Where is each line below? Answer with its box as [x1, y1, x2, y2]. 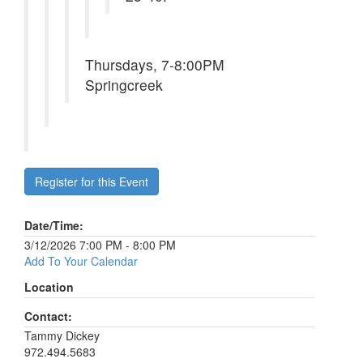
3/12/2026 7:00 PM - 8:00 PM [24, 237, 176, 253]
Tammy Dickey [24, 327, 100, 344]
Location [24, 279, 74, 295]
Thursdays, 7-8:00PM [85, 54, 224, 75]
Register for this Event [35, 173, 148, 190]
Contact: [24, 308, 72, 324]
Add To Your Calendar [24, 253, 138, 269]
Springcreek [85, 75, 167, 95]
